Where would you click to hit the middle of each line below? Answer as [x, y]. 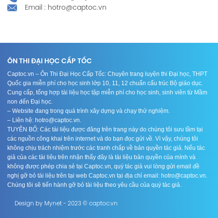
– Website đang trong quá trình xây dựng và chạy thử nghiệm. [89, 111]
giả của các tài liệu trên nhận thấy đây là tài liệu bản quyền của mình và [101, 157]
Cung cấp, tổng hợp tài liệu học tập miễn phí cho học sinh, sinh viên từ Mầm [107, 92]
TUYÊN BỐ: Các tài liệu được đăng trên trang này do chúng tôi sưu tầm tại [105, 129]
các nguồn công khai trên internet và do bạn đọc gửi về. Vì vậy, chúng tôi [103, 138]
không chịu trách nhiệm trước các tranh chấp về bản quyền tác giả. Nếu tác [106, 148]
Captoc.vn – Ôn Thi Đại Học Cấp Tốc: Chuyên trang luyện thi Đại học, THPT [107, 74]
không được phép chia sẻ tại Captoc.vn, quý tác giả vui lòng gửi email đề [103, 166]
